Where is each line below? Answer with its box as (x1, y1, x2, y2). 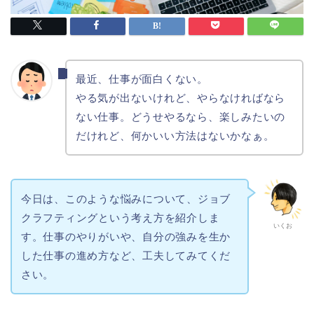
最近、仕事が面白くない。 (75, 73, 208, 86)
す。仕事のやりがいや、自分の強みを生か (20, 231, 231, 243)
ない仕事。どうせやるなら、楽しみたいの (75, 111, 286, 123)
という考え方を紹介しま (98, 212, 220, 224)
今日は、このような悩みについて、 (20, 193, 198, 205)
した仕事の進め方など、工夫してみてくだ (20, 250, 231, 262)
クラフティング (20, 212, 99, 224)
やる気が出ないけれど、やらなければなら (75, 92, 286, 104)
